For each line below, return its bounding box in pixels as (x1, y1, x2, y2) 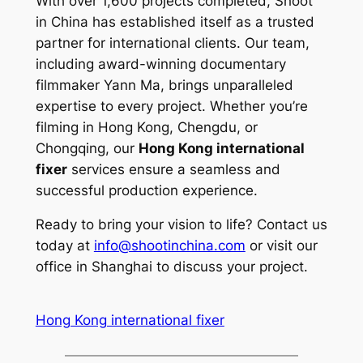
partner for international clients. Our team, (35, 34, 310, 51)
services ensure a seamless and (66, 160, 280, 177)
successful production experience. (35, 181, 258, 199)
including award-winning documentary (35, 55, 286, 72)
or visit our (245, 237, 318, 254)
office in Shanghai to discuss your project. (35, 258, 308, 275)
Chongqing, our (35, 139, 139, 156)
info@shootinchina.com (93, 237, 246, 254)
